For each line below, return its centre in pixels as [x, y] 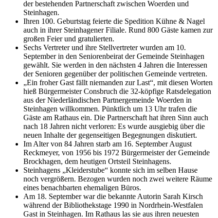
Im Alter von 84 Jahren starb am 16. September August [108, 144]
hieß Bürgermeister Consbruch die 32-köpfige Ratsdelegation [117, 91]
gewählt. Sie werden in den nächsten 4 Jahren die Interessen [115, 65]
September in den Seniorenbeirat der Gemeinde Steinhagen [114, 56]
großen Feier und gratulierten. [69, 38]
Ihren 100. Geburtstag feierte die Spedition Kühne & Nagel [114, 21]
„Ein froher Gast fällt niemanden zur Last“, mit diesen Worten [118, 82]
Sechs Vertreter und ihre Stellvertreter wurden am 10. [105, 47]
